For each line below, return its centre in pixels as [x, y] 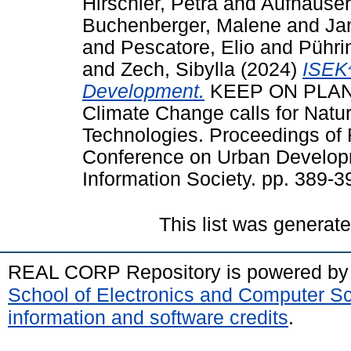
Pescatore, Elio [188, 47]
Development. [143, 91]
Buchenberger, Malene [182, 25]
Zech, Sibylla [178, 69]
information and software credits [148, 317]
